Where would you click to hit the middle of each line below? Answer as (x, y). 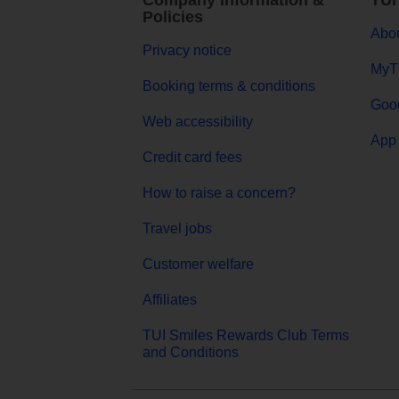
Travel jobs (177, 229)
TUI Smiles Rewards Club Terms (246, 336)
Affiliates (170, 300)
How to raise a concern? (219, 193)
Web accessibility (198, 122)
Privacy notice (187, 51)
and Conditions (191, 353)
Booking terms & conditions (229, 86)
